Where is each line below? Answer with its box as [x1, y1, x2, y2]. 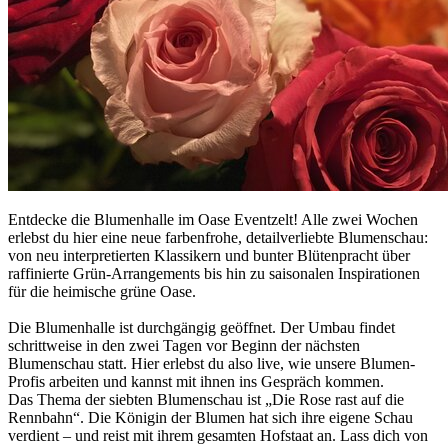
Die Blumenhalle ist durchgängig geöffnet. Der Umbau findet [8, 318, 395, 336]
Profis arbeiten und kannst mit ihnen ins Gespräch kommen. [8, 372, 384, 390]
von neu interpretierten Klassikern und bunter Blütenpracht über [8, 246, 410, 264]
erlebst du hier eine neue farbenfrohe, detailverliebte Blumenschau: [8, 228, 428, 246]
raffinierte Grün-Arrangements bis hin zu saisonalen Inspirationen [8, 264, 420, 282]
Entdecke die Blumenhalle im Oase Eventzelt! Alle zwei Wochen [8, 210, 418, 228]
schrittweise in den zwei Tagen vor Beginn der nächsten [8, 336, 360, 354]
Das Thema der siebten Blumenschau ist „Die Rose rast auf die [8, 390, 404, 408]
